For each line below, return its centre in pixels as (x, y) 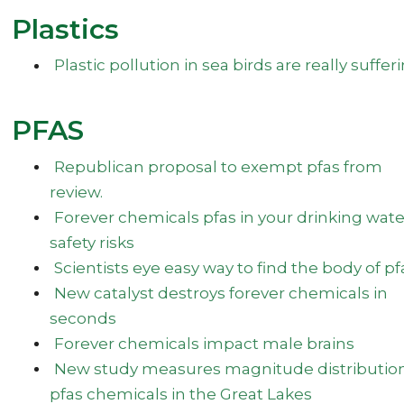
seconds (83, 318)
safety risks (92, 242)
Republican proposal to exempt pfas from (218, 166)
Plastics (66, 29)
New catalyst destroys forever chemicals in (220, 293)
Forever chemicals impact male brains (204, 343)
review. (77, 192)
